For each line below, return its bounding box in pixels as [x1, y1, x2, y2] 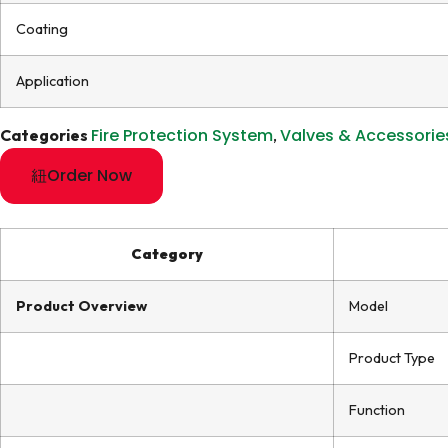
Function [349, 401, 405, 419]
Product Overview [16, 297, 147, 315]
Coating [16, 20, 68, 38]
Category [131, 245, 203, 263]
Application [16, 72, 89, 90]
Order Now [47, 164, 132, 187]
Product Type [349, 349, 435, 367]
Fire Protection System [91, 124, 273, 147]
